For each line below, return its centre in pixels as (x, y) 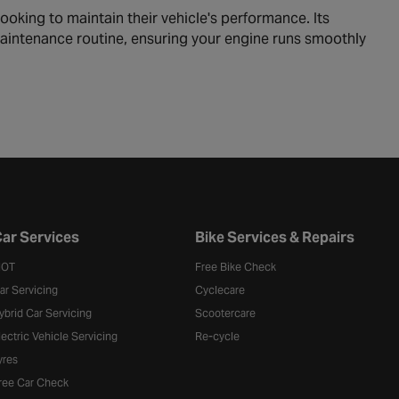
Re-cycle (218, 336)
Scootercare (226, 313)
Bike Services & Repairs (275, 237)
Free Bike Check (236, 267)
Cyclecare (220, 290)
